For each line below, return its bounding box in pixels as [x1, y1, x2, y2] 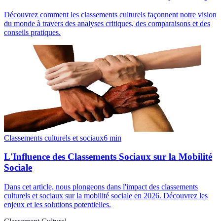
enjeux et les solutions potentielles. [4, 200, 111, 209]
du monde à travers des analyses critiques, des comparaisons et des [4, 19, 210, 28]
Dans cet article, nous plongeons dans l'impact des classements [4, 183, 198, 191]
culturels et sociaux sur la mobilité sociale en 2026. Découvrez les [4, 191, 208, 200]
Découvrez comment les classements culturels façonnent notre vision [4, 10, 217, 19]
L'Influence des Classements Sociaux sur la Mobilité [4, 151, 212, 162]
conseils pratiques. [4, 28, 61, 37]
